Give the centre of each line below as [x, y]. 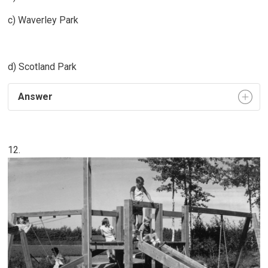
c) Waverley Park [43, 20]
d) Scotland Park [44, 66]
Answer [34, 96]
